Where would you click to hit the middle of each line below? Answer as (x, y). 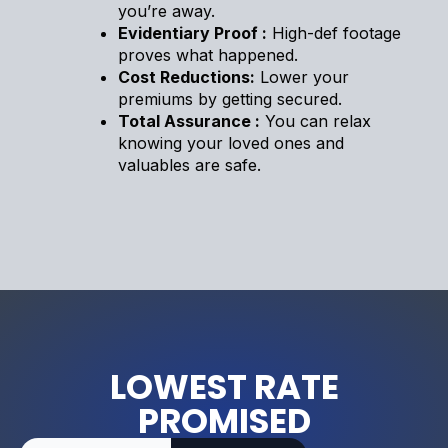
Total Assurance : (189, 120)
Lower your (302, 76)
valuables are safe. (189, 164)
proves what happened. (208, 54)
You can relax (315, 120)
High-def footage (334, 32)
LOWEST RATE (224, 386)
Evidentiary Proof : (192, 32)
